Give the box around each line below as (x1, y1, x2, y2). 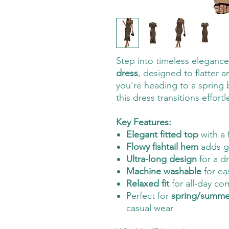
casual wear (126, 202, 173, 214)
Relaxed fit (126, 177, 169, 189)
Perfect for (126, 190, 171, 201)
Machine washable (126, 165, 201, 177)
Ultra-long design (126, 153, 197, 165)
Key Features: (116, 116, 171, 128)
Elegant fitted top (126, 128, 198, 140)
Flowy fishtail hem (126, 141, 198, 152)
